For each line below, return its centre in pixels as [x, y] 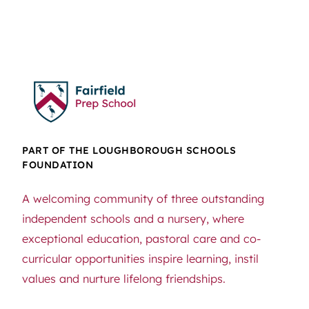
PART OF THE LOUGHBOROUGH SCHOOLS [129, 150]
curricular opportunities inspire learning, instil [140, 258]
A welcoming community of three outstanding [143, 198]
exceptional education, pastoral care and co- [141, 238]
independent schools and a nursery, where [133, 218]
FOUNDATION [58, 165]
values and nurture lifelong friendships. [124, 278]
